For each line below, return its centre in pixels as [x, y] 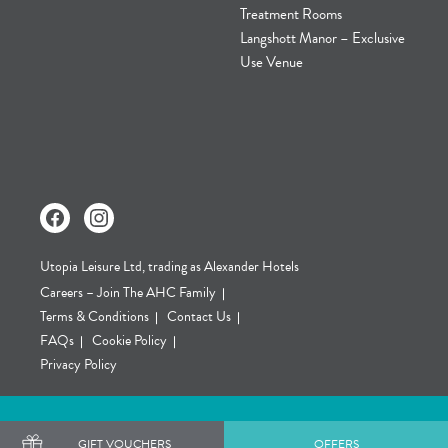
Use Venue [271, 62]
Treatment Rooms [291, 14]
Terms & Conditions [94, 316]
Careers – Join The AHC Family [128, 292]
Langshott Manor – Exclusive [322, 38]
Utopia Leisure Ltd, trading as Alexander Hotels [169, 266]
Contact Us [199, 316]
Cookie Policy [129, 340]
